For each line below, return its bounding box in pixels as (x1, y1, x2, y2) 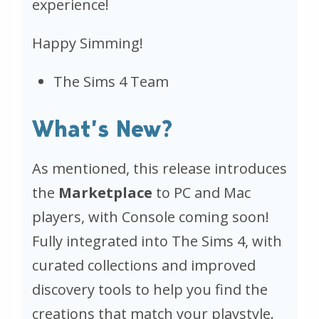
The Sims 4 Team (53, 71, 169, 91)
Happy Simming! (32, 33, 143, 53)
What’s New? (32, 115, 173, 142)
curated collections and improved (32, 255, 256, 275)
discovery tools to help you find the (32, 279, 268, 299)
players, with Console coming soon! (32, 206, 269, 226)
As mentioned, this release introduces (32, 158, 287, 178)
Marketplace (58, 182, 156, 202)
